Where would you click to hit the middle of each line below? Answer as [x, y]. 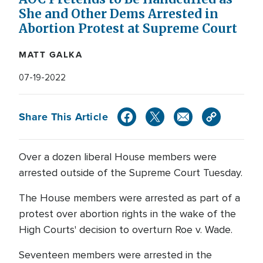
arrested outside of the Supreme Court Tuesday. [131, 173]
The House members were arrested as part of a [129, 198]
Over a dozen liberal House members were [118, 157]
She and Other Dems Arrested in [119, 14]
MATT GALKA [50, 55]
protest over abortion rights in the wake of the [127, 214]
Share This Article [64, 117]
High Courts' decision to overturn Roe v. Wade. [127, 230]
